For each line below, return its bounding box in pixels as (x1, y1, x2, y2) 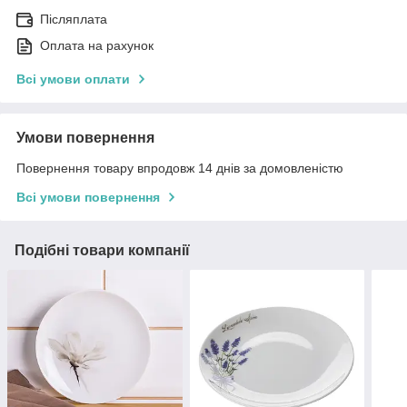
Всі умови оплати (16, 72, 130, 87)
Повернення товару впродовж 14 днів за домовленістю (16, 161, 343, 176)
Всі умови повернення (16, 190, 160, 205)
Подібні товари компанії (15, 243, 190, 259)
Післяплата (40, 12, 107, 27)
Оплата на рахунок (40, 38, 154, 54)
